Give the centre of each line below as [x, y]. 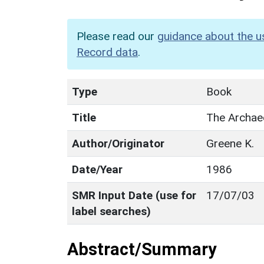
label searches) [111, 211]
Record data [107, 52]
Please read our [117, 36]
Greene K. [230, 143]
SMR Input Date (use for [134, 195]
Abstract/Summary [142, 249]
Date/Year [97, 169]
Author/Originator [118, 143]
